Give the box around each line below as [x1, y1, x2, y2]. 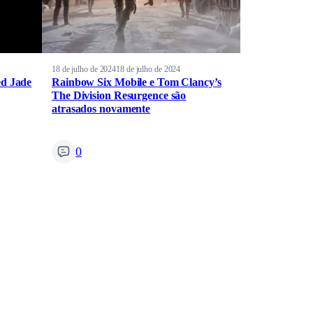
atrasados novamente [52, 103, 151, 115]
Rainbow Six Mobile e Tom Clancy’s [52, 76, 221, 89]
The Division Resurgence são [52, 89, 187, 102]
